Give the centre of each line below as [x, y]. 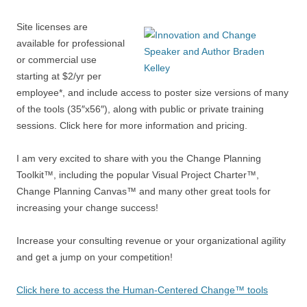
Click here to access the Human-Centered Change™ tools [142, 290]
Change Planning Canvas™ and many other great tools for [144, 191]
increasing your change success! [87, 207]
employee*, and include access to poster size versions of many [152, 92]
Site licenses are [52, 26]
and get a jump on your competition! [95, 257]
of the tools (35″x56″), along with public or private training [140, 109]
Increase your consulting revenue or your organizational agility [151, 240]
